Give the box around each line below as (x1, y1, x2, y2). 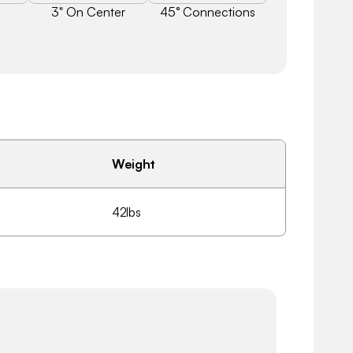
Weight (112, 156, 156, 172)
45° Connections (159, 4, 255, 20)
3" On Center (50, 4, 125, 20)
